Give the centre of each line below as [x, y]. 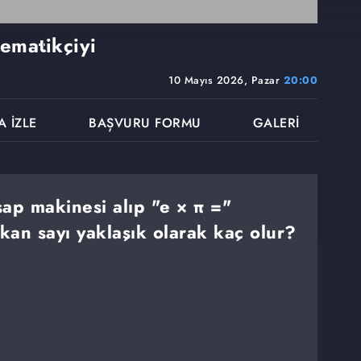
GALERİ [276, 123]
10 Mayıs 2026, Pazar [226, 81]
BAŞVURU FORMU [145, 123]
